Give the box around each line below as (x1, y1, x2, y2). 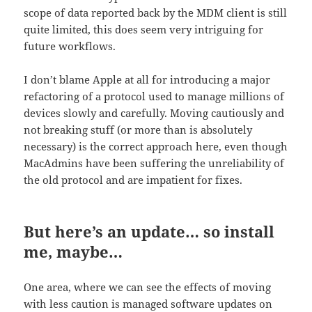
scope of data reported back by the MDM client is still (24, 6, 288, 20)
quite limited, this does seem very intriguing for (24, 22, 264, 37)
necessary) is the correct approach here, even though (24, 139, 288, 154)
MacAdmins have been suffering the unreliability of (24, 156, 285, 171)
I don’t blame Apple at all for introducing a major (24, 72, 271, 87)
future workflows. (24, 39, 116, 54)
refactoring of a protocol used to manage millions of (24, 89, 285, 104)
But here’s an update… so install (24, 221, 275, 242)
